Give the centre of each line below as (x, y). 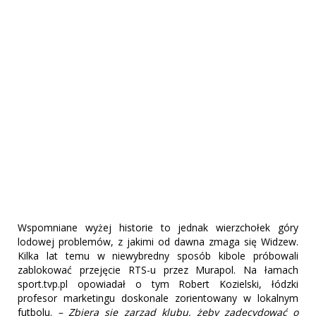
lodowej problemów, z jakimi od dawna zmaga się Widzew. (158, 242)
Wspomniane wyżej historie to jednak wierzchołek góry (158, 228)
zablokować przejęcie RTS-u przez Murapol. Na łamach (158, 270)
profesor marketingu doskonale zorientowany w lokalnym (158, 298)
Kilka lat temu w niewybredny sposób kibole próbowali (158, 256)
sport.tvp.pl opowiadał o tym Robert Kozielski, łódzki (158, 284)
